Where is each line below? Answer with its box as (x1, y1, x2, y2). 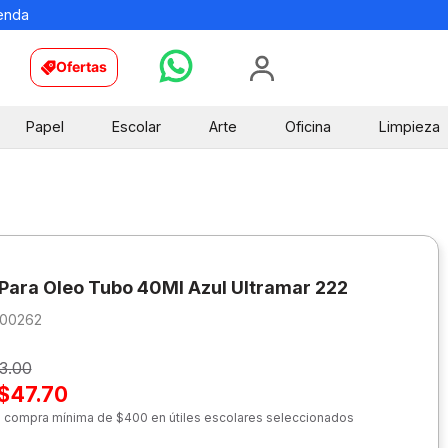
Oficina (284, 117, 331, 135)
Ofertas (56, 58, 108, 76)
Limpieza (378, 117, 440, 135)
